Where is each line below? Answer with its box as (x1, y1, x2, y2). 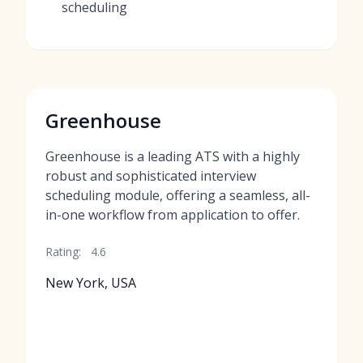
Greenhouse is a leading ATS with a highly (45, 147, 300, 165)
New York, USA (45, 274, 136, 292)
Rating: (45, 244, 81, 259)
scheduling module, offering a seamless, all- (45, 186, 310, 204)
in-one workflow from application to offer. (45, 206, 300, 224)
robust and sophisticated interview (45, 167, 256, 185)
